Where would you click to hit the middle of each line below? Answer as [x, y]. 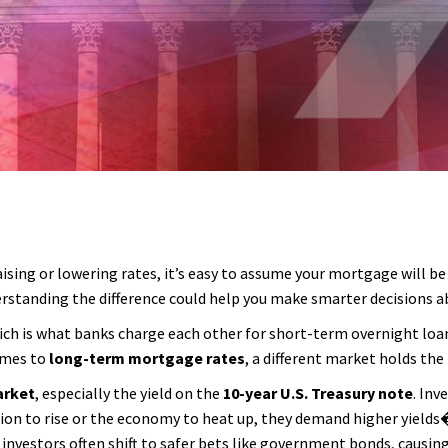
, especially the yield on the [129, 393]
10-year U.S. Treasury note [318, 393]
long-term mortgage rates [147, 358]
